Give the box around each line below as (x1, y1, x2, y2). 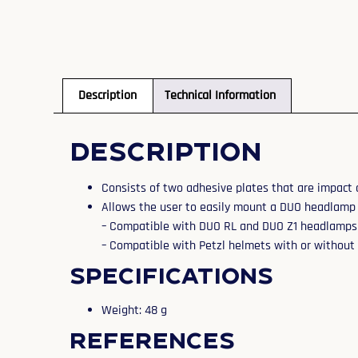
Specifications (70, 260, 274, 289)
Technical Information (164, 87, 276, 105)
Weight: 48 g (101, 301, 168, 319)
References (70, 324, 236, 354)
